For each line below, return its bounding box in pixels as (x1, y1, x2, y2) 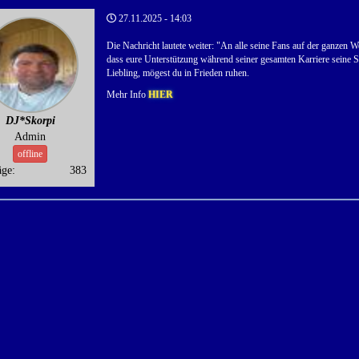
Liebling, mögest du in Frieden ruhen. (106, 67, 249, 79)
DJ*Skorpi (5, 115, 55, 127)
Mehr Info (106, 89, 148, 101)
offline (18, 148, 43, 160)
